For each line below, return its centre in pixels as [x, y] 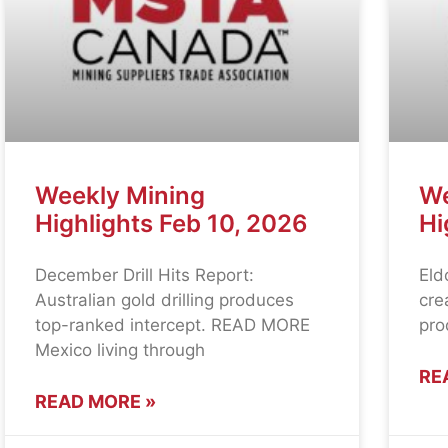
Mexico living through [120, 350]
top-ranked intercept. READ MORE [173, 325]
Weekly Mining [120, 196]
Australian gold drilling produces [165, 300]
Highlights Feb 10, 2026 [172, 224]
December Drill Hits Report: [145, 275]
